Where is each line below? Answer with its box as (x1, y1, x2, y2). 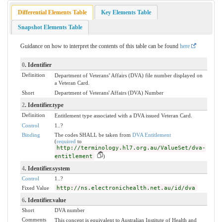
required (56, 138, 76, 144)
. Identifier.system (24, 165, 70, 172)
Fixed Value (21, 184, 49, 191)
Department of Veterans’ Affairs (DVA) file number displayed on (54, 72, 203, 78)
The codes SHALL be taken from (54, 131, 132, 138)
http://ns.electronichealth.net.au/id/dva (56, 184, 195, 191)
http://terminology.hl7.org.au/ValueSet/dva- (56, 144, 206, 151)
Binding (21, 131, 40, 138)
